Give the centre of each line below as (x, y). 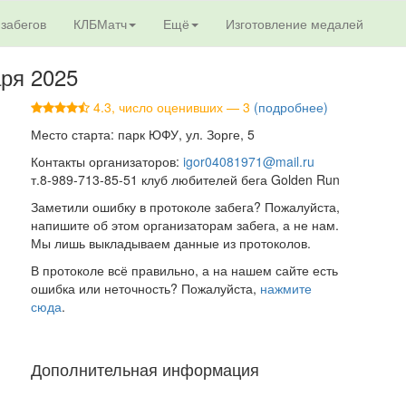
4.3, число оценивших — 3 (171, 107)
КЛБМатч (100, 24)
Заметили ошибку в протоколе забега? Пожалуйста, (185, 207)
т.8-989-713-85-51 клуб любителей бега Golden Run (185, 179)
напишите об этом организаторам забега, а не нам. (184, 225)
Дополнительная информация (145, 369)
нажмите (285, 288)
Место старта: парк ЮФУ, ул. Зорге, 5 (142, 134)
